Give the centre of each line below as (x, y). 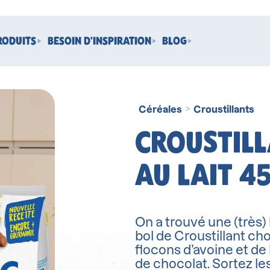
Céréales (160, 109)
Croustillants (224, 109)
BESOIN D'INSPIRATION (99, 41)
